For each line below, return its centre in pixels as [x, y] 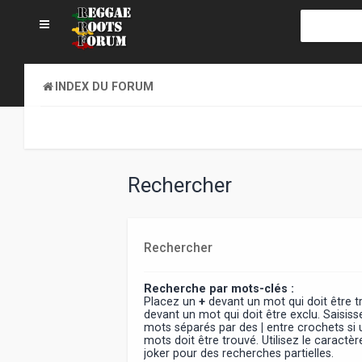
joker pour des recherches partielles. [239, 353]
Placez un [172, 301]
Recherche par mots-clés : [219, 288]
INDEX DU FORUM [104, 86]
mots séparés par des [203, 327]
